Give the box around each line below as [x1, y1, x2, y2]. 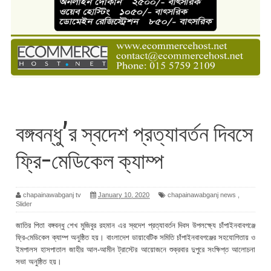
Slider [16, 200, 32, 208]
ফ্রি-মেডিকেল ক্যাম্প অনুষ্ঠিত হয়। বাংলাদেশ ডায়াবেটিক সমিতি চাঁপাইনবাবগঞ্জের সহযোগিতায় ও [16, 233, 255, 243]
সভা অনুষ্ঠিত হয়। [16, 257, 64, 267]
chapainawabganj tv [23, 191, 81, 199]
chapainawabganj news [168, 191, 236, 199]
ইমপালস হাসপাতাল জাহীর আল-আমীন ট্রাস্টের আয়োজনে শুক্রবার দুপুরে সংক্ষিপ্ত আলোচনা [16, 245, 255, 255]
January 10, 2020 [98, 191, 149, 199]
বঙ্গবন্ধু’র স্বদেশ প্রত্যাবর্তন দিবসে [16, 119, 253, 147]
